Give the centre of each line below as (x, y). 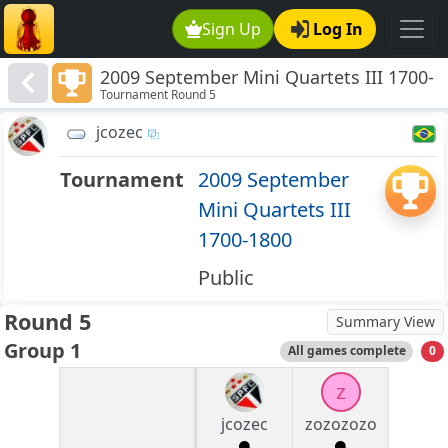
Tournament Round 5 (158, 95)
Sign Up (232, 29)
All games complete (346, 351)
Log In (338, 29)
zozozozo (340, 424)
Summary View (385, 322)
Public (225, 278)
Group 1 (42, 351)
